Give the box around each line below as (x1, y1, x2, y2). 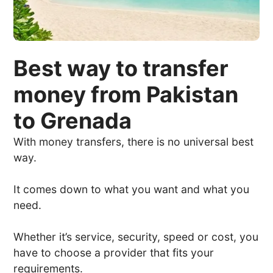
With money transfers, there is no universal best (13, 135, 254, 148)
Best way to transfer (13, 54, 229, 82)
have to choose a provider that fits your (13, 246, 214, 259)
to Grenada (13, 107, 132, 134)
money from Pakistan (13, 80, 239, 108)
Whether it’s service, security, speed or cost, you (13, 230, 259, 243)
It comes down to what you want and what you (13, 182, 250, 196)
